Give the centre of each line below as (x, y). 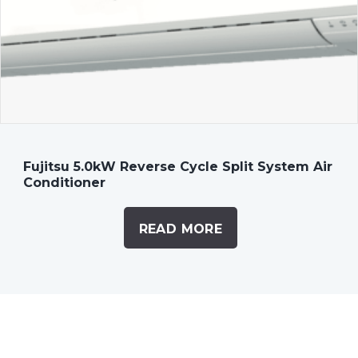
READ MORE (181, 229)
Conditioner (64, 182)
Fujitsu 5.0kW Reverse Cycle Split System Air (177, 166)
